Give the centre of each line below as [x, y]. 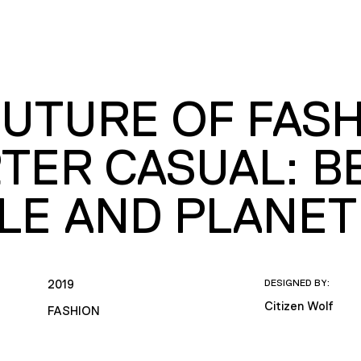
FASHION [73, 310]
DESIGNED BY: [297, 282]
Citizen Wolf [299, 305]
